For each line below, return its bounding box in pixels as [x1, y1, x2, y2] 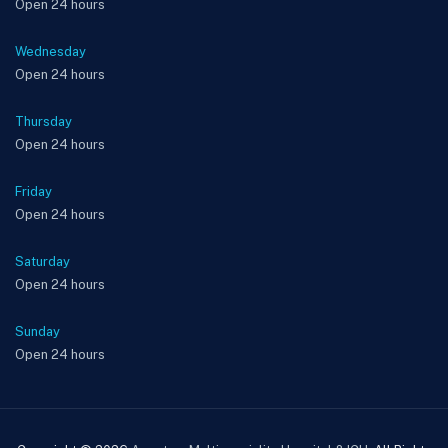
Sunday [15, 324, 60, 339]
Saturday [15, 254, 70, 269]
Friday [15, 184, 52, 199]
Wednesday [15, 44, 86, 59]
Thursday [15, 114, 72, 129]
